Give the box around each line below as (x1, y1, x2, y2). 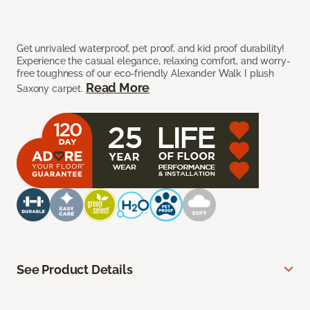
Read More (85, 80, 150, 95)
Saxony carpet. (17, 83, 86, 95)
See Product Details (17, 262, 133, 277)
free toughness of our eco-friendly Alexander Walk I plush (17, 68, 275, 80)
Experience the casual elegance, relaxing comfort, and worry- (17, 55, 291, 67)
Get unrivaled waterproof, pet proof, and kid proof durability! (17, 43, 285, 55)
